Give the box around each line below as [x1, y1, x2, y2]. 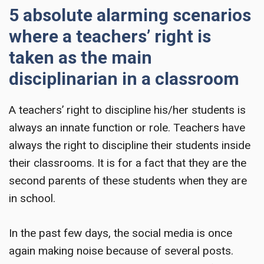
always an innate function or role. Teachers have [9, 121, 245, 135]
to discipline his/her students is [89, 103, 246, 117]
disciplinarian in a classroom [9, 68, 239, 90]
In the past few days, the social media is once [9, 226, 232, 240]
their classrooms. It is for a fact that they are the [9, 156, 246, 170]
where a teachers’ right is [9, 26, 211, 47]
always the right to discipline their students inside [9, 138, 250, 153]
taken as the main [9, 47, 152, 68]
